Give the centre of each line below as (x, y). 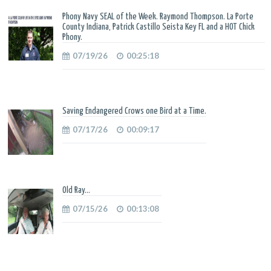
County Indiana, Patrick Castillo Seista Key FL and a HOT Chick (158, 27)
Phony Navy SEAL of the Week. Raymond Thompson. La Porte (158, 16)
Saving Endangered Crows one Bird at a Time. (134, 111)
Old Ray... (76, 190)
